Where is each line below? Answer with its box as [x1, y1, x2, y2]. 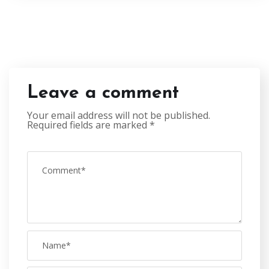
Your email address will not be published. [27, 108, 210, 122]
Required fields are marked [27, 118, 150, 131]
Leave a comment [27, 83, 179, 103]
